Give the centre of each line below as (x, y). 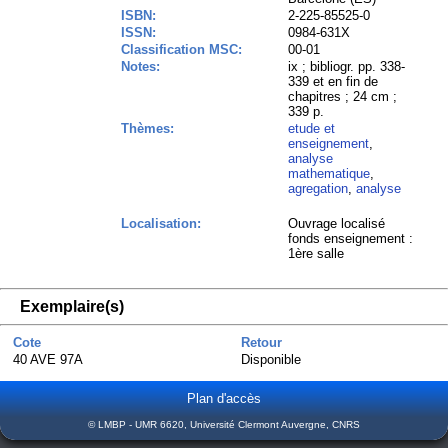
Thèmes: (148, 128)
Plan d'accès (224, 398)
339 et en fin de (333, 81)
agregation (318, 188)
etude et (312, 128)
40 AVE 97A (47, 359)
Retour (261, 342)
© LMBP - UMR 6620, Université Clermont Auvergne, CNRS (224, 424)
